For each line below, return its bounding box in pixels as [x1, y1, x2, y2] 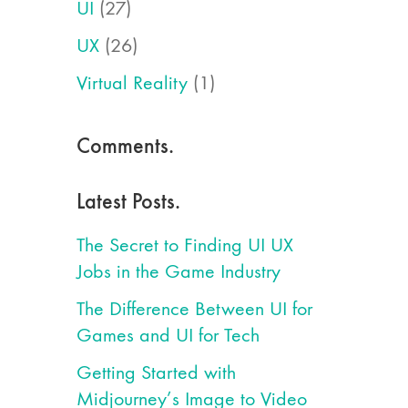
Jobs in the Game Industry [76, 260, 280, 283]
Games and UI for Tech [76, 323, 260, 347]
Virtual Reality [76, 71, 188, 95]
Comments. [76, 132, 174, 158]
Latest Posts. [76, 188, 180, 214]
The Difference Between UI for [76, 297, 312, 321]
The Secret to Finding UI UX [76, 233, 293, 257]
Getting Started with [76, 361, 236, 384]
